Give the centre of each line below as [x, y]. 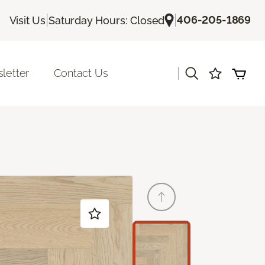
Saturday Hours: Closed [107, 20]
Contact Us [81, 73]
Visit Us [28, 20]
